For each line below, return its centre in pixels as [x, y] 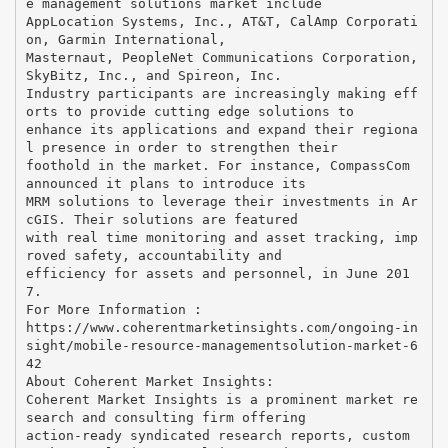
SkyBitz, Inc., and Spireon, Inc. [153, 75]
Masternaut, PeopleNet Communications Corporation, [221, 57]
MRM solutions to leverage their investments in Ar [221, 201]
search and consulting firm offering [165, 417]
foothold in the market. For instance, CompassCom [217, 165]
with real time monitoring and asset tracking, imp [221, 237]
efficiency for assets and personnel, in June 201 [217, 273]
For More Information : [113, 309]
